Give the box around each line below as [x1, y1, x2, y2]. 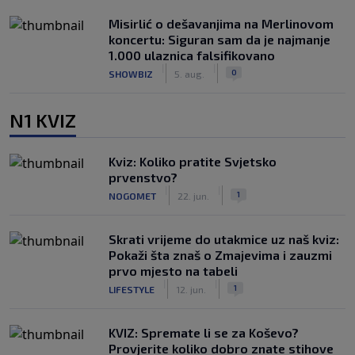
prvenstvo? [109, 170, 177, 185]
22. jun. [177, 189, 209, 201]
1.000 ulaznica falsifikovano [109, 48, 275, 63]
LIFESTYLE [109, 283, 155, 295]
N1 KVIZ [10, 109, 76, 132]
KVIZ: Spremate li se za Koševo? [109, 325, 299, 340]
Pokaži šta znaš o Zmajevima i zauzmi [109, 247, 332, 262]
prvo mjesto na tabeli [109, 263, 238, 278]
